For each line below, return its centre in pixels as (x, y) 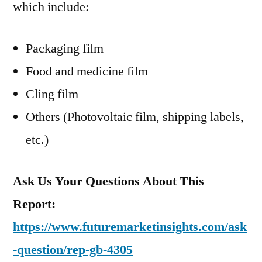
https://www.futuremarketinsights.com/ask (130, 227)
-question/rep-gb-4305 (73, 250)
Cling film (52, 94)
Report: (34, 204)
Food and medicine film (87, 71)
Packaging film (65, 49)
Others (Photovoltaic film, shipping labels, (135, 117)
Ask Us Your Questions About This (108, 181)
